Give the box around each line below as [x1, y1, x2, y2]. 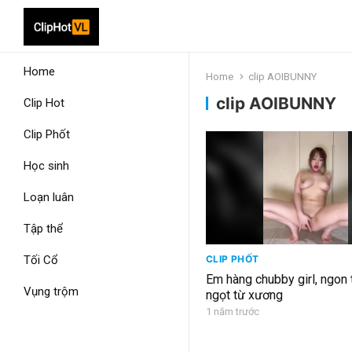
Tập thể [24, 222, 63, 236]
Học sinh [24, 159, 69, 173]
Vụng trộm [24, 284, 79, 299]
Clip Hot [24, 96, 64, 110]
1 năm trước [206, 306, 259, 318]
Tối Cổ [24, 253, 58, 267]
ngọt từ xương [206, 288, 283, 303]
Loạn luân [24, 190, 74, 204]
